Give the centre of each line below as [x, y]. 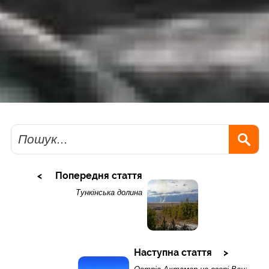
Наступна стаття [173, 253]
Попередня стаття [98, 175]
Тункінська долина [109, 192]
